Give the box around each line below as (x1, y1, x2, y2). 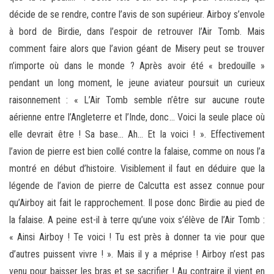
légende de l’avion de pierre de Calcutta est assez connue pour (9, 180, 265, 192)
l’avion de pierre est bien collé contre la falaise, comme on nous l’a (9, 146, 265, 158)
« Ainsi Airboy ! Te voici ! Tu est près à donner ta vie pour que (9, 231, 265, 243)
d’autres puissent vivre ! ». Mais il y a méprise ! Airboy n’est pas (9, 248, 265, 261)
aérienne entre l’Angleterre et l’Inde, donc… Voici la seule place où (9, 111, 265, 124)
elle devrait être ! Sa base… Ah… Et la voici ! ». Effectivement (9, 128, 265, 141)
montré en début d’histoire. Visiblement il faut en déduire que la (9, 163, 265, 175)
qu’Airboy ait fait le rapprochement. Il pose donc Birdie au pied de (9, 197, 265, 209)
